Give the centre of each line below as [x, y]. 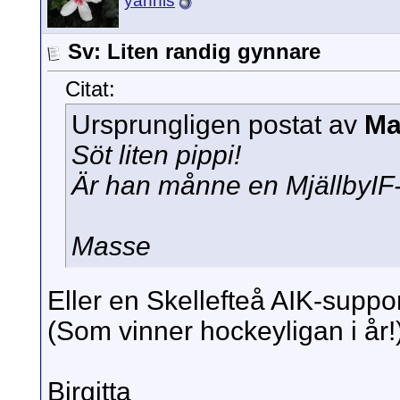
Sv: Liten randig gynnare [194, 51]
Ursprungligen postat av [218, 125]
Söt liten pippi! [156, 155]
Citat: [90, 89]
